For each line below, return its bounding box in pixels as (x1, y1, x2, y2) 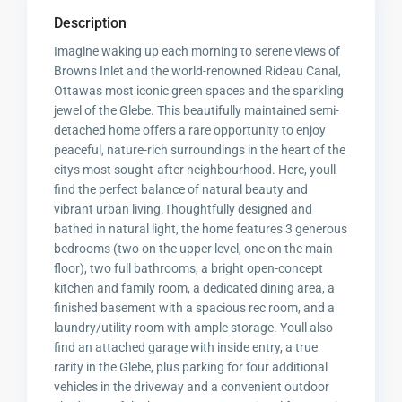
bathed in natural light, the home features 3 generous (54, 222, 348, 237)
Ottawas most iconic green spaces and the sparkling (54, 83, 345, 99)
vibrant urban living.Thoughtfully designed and (54, 202, 313, 217)
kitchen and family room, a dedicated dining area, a (54, 281, 336, 296)
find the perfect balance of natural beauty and (54, 182, 309, 197)
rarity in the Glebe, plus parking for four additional (54, 360, 328, 375)
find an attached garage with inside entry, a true (54, 340, 319, 355)
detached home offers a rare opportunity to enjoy (54, 123, 327, 138)
